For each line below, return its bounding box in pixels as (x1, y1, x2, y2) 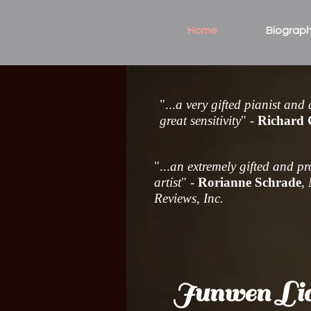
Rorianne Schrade (198, 175, 301, 190)
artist (154, 175, 181, 190)
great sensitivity (160, 113, 241, 128)
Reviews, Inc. (154, 191, 224, 205)
